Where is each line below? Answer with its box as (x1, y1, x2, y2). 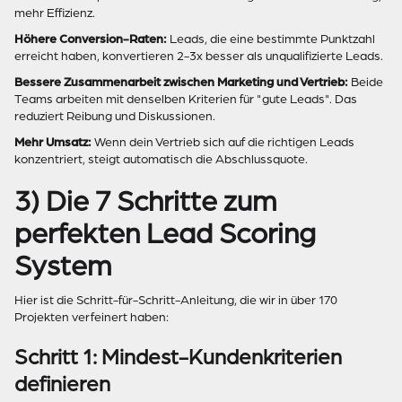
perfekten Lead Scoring (14, 218, 316, 249)
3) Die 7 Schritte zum (14, 186, 276, 217)
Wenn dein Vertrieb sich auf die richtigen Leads (92, 135, 354, 149)
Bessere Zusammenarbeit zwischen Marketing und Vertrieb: (14, 75, 348, 89)
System (14, 250, 111, 282)
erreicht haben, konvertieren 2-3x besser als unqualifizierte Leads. (14, 49, 383, 63)
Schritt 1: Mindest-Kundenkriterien (14, 345, 342, 369)
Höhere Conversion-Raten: (14, 32, 167, 46)
